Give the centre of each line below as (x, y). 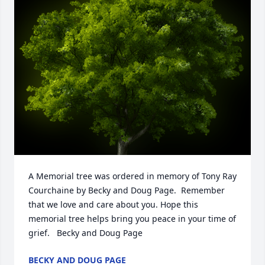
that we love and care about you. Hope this (113, 205)
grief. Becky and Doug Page (85, 233)
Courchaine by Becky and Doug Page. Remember (127, 190)
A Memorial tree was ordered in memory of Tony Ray (132, 176)
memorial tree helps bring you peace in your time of (132, 219)
